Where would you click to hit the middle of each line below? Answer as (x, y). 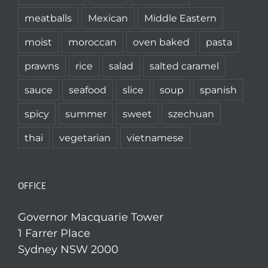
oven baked (161, 42)
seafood (88, 90)
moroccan (92, 42)
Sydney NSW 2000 (68, 249)
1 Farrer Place (54, 233)
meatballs (48, 18)
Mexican (108, 18)
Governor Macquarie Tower (91, 217)
